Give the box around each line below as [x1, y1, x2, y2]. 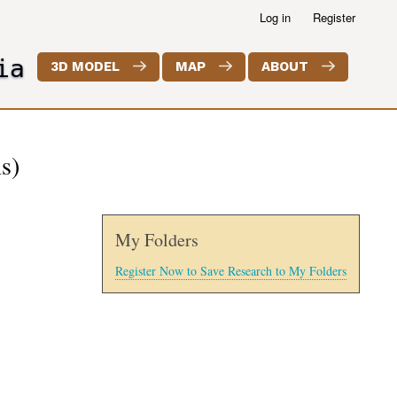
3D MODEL [50, 58, 120, 75]
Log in [259, 9, 291, 27]
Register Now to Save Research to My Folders [115, 262, 346, 280]
